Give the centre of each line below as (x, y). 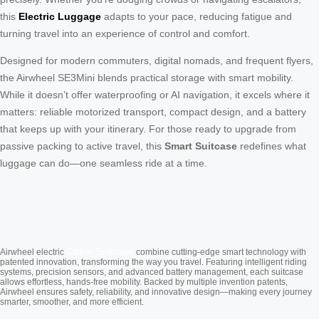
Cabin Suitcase (100, 251)
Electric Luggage (60, 16)
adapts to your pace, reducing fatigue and (197, 16)
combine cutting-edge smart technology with (220, 252)
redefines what (272, 146)
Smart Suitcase (201, 146)
